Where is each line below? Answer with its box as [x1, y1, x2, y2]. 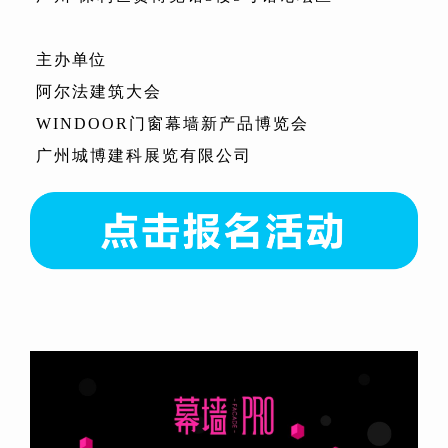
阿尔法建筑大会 [36, 83, 162, 100]
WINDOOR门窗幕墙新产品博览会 [36, 115, 309, 132]
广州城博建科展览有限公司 [36, 147, 252, 164]
